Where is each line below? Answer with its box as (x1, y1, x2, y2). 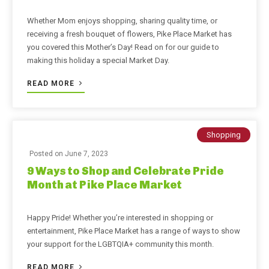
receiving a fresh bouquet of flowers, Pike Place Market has (27, 29, 232, 38)
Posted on (29, 150, 65, 158)
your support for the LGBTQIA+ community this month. (27, 240, 214, 249)
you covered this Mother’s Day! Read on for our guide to (27, 43, 219, 52)
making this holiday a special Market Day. (27, 56, 169, 65)
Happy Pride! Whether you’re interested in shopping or (27, 213, 213, 222)
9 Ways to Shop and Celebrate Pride (27, 165, 224, 178)
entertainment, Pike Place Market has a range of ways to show (27, 226, 240, 235)
